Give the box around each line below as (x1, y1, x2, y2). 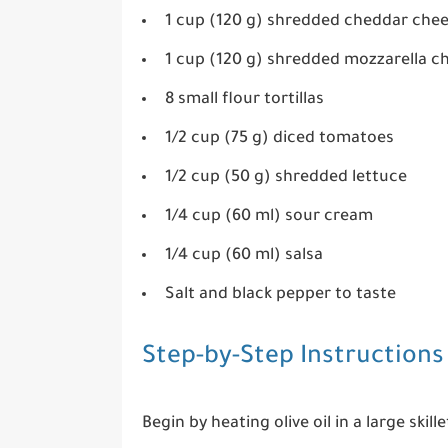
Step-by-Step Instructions (142, 345, 444, 373)
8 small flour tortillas (165, 91, 324, 110)
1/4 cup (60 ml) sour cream (165, 208, 373, 227)
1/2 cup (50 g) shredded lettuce (165, 169, 407, 188)
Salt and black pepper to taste (165, 286, 396, 305)
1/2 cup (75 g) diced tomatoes (165, 130, 394, 149)
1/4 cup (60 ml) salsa (165, 247, 323, 266)
